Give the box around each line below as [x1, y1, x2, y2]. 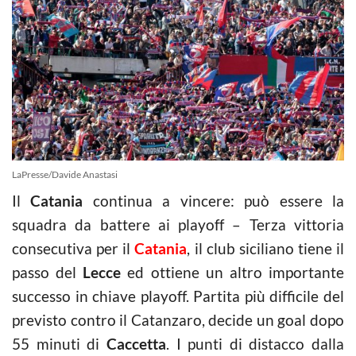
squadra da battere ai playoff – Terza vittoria [12, 215, 344, 234]
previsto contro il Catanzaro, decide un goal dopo [12, 310, 344, 329]
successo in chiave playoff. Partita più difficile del [12, 286, 344, 305]
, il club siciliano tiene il [187, 238, 344, 257]
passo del [12, 262, 83, 281]
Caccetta [106, 334, 166, 353]
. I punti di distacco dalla [165, 334, 344, 353]
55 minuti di [12, 334, 106, 353]
